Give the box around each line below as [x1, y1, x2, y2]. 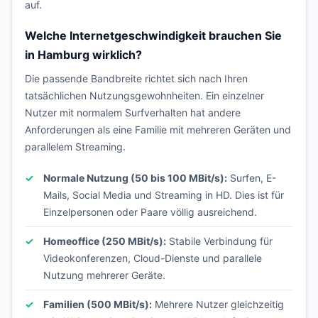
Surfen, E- [227, 172, 276, 184]
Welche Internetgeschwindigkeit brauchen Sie [25, 28, 282, 43]
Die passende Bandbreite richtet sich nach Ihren [25, 72, 248, 84]
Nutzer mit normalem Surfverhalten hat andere [25, 106, 241, 119]
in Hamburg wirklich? [25, 48, 142, 62]
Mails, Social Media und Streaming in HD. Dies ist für [43, 189, 284, 201]
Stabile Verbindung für [166, 235, 273, 247]
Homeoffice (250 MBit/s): [43, 235, 166, 247]
